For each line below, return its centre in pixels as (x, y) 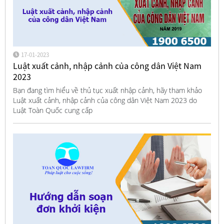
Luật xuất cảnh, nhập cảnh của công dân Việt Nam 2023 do (105, 100)
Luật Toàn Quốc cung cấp (52, 110)
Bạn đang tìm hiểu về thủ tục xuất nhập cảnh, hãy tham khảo (107, 90)
